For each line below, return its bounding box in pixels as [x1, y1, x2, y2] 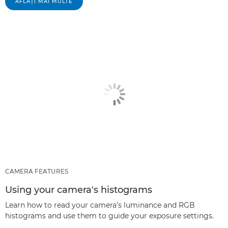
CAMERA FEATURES [5, 167, 68, 175]
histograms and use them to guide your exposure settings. [5, 211, 214, 220]
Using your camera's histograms [5, 184, 152, 195]
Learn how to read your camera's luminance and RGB [5, 200, 195, 210]
